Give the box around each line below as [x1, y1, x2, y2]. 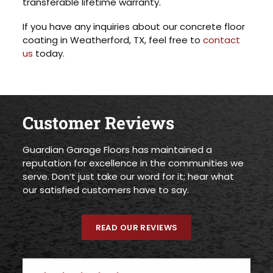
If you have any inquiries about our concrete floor [23, 20, 246, 34]
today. [33, 47, 65, 60]
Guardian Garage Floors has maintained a [23, 143, 213, 157]
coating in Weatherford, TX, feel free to [23, 34, 204, 47]
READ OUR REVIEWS [95, 221, 178, 233]
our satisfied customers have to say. [23, 183, 190, 197]
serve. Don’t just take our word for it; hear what [23, 170, 235, 183]
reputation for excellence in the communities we [23, 157, 244, 170]
